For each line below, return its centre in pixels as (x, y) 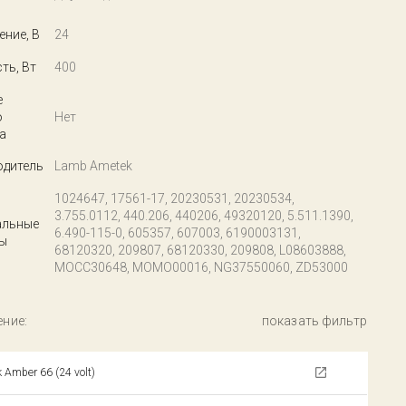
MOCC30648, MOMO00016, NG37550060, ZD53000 (201, 267)
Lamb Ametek (93, 166)
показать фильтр (315, 321)
